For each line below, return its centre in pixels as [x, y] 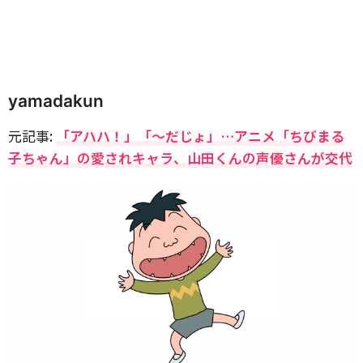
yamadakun [56, 101]
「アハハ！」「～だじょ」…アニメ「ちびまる [200, 136]
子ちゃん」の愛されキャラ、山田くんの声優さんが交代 [180, 158]
